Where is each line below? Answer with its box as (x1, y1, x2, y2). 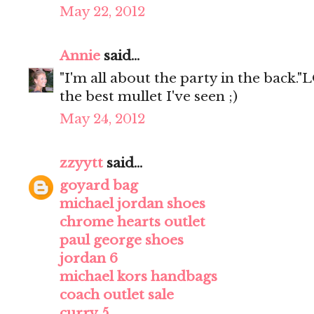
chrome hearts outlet (60, 214, 205, 231)
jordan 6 (60, 250, 118, 267)
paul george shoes (60, 232, 184, 249)
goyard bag (60, 177, 138, 194)
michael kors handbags (60, 268, 217, 285)
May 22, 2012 (60, 4, 145, 20)
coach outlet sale (60, 287, 174, 303)
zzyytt (60, 155, 103, 172)
